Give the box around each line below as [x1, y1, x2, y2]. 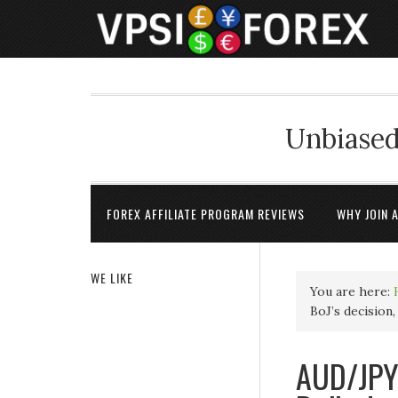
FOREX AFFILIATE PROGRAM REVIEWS [107, 204, 305, 223]
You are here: [310, 283, 394, 299]
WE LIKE [91, 268, 133, 287]
